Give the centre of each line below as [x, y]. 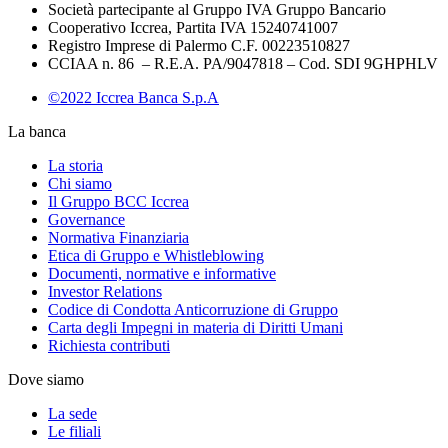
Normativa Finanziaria [118, 237]
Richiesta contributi [109, 345]
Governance [86, 219]
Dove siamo [46, 379]
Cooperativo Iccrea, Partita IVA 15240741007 [193, 27]
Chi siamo [80, 183]
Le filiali [74, 431]
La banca [37, 131]
